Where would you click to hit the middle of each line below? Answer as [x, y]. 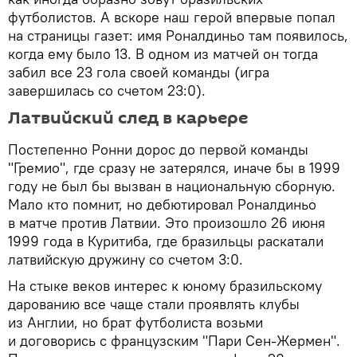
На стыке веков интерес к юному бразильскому [165, 285]
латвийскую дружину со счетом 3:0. [126, 259]
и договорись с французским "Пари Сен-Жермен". [174, 340]
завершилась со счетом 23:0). [107, 90]
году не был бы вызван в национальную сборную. [172, 186]
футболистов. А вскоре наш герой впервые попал [172, 17]
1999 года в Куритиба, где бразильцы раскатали [166, 241]
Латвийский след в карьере [128, 118]
